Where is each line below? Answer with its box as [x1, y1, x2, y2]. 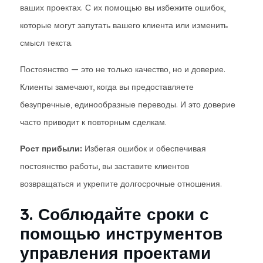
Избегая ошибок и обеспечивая [82, 143, 206, 154]
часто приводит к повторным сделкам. [20, 117, 167, 127]
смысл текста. [20, 38, 73, 48]
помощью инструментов [20, 223, 222, 244]
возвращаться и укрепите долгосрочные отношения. [20, 178, 222, 189]
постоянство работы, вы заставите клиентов [20, 161, 189, 171]
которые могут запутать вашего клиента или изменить [20, 20, 228, 31]
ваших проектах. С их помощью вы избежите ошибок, [20, 2, 225, 13]
